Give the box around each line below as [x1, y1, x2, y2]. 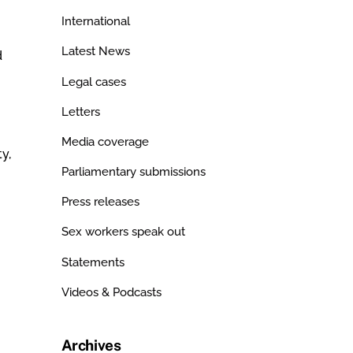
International [61, 14, 130, 29]
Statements [61, 255, 124, 269]
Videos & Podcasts [61, 284, 162, 299]
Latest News [61, 44, 130, 59]
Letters [61, 104, 100, 119]
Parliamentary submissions [61, 165, 206, 180]
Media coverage [61, 134, 149, 149]
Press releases [61, 195, 139, 210]
